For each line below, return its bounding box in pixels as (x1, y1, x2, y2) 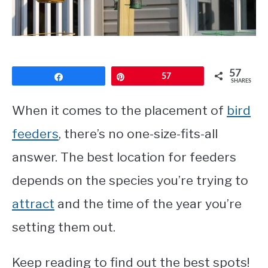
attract (12, 196, 54, 211)
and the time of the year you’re (54, 196, 242, 211)
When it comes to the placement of (12, 102, 227, 118)
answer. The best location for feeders (12, 149, 236, 165)
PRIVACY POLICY (12, 23, 83, 36)
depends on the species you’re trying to (12, 172, 248, 188)
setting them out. (12, 219, 115, 234)
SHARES (231, 78, 251, 84)
